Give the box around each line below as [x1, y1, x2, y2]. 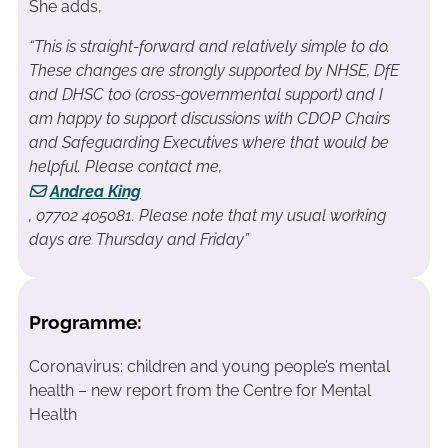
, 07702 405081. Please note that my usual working [28, 205, 386, 225]
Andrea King [49, 181, 141, 201]
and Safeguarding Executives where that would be [28, 132, 389, 152]
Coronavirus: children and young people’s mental [28, 356, 390, 376]
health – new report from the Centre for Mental [28, 380, 371, 400]
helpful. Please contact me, [28, 156, 226, 176]
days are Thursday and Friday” [28, 229, 249, 249]
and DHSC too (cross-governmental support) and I [28, 84, 383, 104]
